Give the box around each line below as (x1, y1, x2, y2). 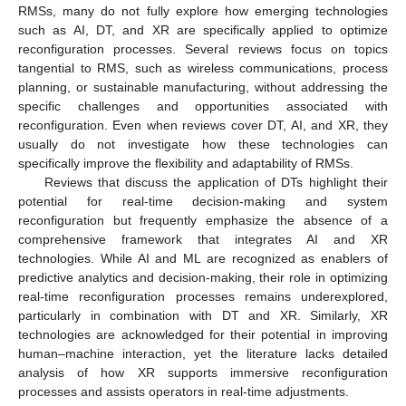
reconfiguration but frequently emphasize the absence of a (18, 213, 388, 228)
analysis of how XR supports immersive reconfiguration (18, 365, 388, 381)
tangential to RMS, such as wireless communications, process (18, 61, 388, 76)
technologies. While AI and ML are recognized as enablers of (18, 251, 388, 266)
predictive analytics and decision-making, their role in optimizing (18, 270, 388, 285)
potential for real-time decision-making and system (18, 194, 388, 209)
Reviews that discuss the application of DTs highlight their (43, 175, 388, 190)
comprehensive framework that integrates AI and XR (18, 232, 388, 247)
